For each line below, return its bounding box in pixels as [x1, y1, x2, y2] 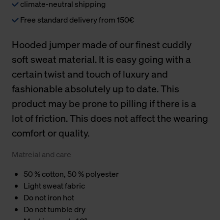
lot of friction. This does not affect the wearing [12, 111, 208, 125]
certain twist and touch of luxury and [12, 67, 168, 81]
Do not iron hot [24, 192, 74, 203]
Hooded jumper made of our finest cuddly [12, 37, 192, 51]
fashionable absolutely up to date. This [12, 82, 179, 95]
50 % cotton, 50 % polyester [24, 168, 119, 179]
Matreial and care [12, 148, 71, 160]
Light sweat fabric [24, 180, 85, 191]
